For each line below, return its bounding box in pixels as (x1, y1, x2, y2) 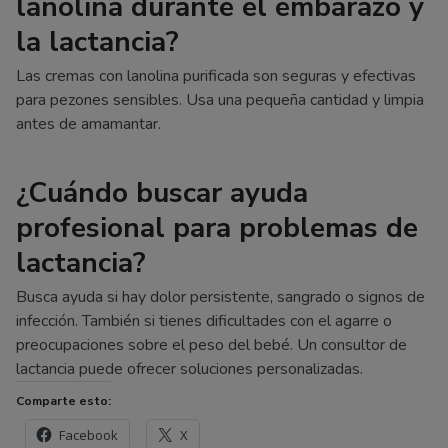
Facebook (59, 425, 118, 444)
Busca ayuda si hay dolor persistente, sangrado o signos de (16, 285, 425, 308)
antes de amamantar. (16, 112, 161, 135)
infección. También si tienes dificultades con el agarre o (16, 309, 392, 332)
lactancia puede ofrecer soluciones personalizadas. (16, 357, 363, 380)
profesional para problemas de (16, 208, 418, 247)
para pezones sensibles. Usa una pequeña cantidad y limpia (16, 88, 424, 111)
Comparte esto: (16, 392, 111, 409)
